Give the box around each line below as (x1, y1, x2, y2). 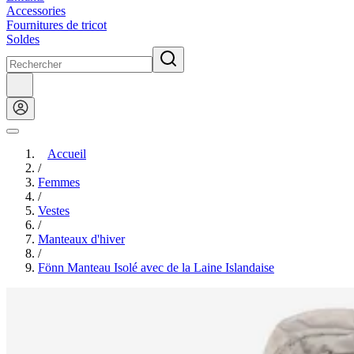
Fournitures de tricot (6, 18, 107, 32)
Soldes (6, 32, 40, 46)
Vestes (38, 204, 70, 217)
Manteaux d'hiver (38, 232, 125, 246)
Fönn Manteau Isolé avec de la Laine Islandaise (38, 261, 274, 274)
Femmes (38, 175, 80, 189)
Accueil (47, 147, 86, 160)
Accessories (6, 4, 66, 17)
